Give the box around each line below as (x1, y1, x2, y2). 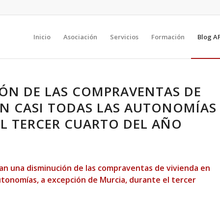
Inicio (33, 32, 51, 41)
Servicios (110, 32, 138, 41)
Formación (151, 32, 185, 41)
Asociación (63, 32, 97, 41)
